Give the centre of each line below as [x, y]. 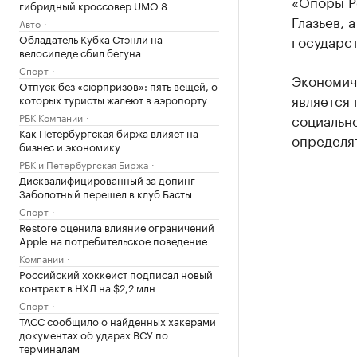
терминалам [49, 347]
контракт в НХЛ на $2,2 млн [87, 287]
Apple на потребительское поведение [113, 240]
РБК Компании [51, 117]
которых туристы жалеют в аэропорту [113, 99]
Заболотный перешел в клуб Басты [106, 193]
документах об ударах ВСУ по [94, 334]
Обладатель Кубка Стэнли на [91, 38]
